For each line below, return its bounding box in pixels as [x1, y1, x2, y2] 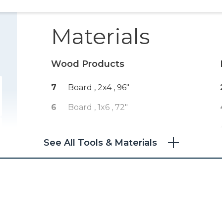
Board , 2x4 [68, 82, 113, 92]
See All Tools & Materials [43, 137, 157, 148]
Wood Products [51, 58, 124, 69]
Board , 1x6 [68, 102, 111, 112]
